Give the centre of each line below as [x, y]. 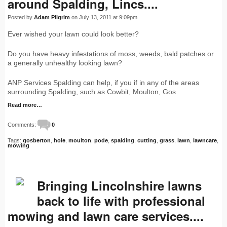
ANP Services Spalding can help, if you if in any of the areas [103, 83]
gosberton [37, 141]
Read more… [25, 105]
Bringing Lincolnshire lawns [119, 186]
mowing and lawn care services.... [106, 216]
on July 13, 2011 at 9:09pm [104, 17]
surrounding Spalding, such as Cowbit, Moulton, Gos [92, 92]
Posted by [21, 17]
